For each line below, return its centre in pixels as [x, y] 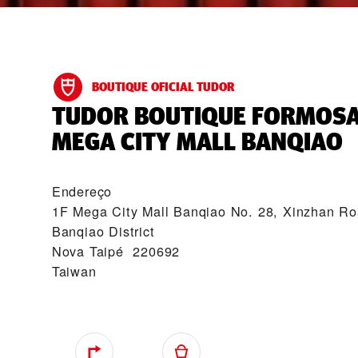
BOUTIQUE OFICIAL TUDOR [163, 87]
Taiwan [74, 271]
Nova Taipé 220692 [116, 251]
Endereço [82, 191]
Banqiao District [103, 231]
